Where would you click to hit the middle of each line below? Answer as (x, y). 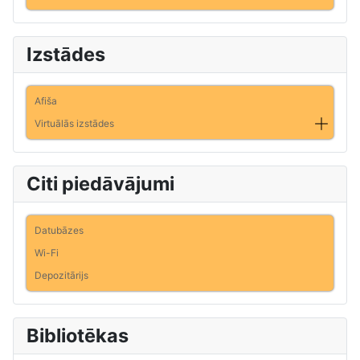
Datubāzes (59, 230)
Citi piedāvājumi (100, 183)
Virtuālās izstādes (74, 123)
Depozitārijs (61, 275)
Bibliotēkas (78, 335)
